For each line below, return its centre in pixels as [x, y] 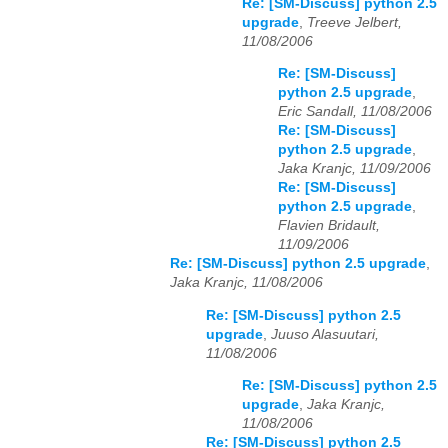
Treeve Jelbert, [354, 22]
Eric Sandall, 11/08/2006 [355, 112]
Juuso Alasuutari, [325, 334]
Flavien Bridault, [329, 226]
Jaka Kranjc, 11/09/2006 [354, 169]
